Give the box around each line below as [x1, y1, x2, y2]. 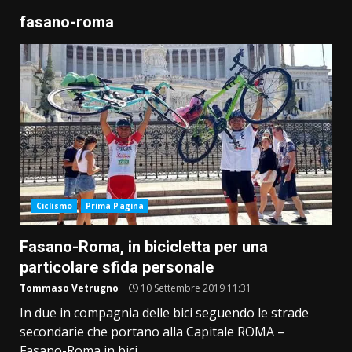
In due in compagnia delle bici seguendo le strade [20, 304, 309, 322]
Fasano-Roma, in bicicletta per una [20, 237, 268, 257]
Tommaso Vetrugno [20, 281, 119, 295]
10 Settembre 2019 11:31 [138, 281, 251, 295]
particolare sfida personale [20, 258, 214, 277]
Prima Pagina [85, 200, 145, 212]
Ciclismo [36, 200, 72, 212]
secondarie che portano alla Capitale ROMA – [20, 323, 284, 341]
